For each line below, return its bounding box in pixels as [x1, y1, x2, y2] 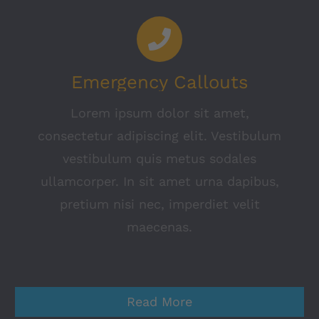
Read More [127, 293, 192, 309]
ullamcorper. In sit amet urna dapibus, [40, 173, 279, 189]
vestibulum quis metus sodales [63, 150, 256, 166]
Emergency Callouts [70, 70, 249, 93]
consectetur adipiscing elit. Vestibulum [38, 127, 281, 143]
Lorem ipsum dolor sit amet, [70, 105, 249, 120]
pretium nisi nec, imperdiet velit [59, 196, 260, 211]
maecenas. [127, 219, 192, 234]
